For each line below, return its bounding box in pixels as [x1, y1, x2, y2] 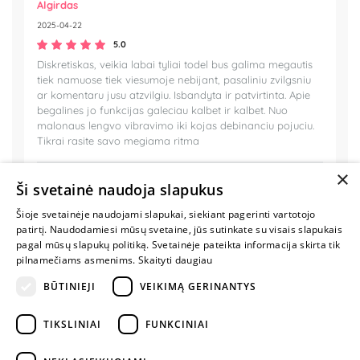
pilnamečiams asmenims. [16, 253, 138, 267]
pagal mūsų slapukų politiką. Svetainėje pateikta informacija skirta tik [16, 238, 341, 252]
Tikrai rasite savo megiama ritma [37, 134, 199, 148]
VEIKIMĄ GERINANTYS [140, 279, 256, 293]
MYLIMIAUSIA [169, 215, 243, 231]
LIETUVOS [169, 230, 226, 246]
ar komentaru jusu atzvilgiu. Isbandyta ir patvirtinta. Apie [37, 88, 310, 102]
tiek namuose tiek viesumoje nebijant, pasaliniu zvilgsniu [37, 73, 311, 87]
